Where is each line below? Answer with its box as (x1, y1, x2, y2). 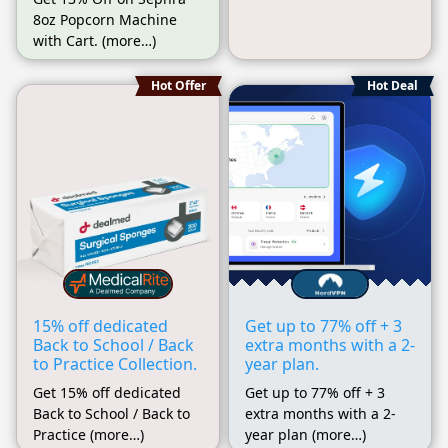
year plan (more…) (245, 425, 366, 444)
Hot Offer (151, 77, 206, 95)
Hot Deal (367, 77, 418, 95)
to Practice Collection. (33, 352, 197, 375)
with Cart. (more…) (33, 31, 156, 50)
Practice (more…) (33, 424, 144, 444)
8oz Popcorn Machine (33, 10, 177, 29)
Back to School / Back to (33, 403, 190, 423)
